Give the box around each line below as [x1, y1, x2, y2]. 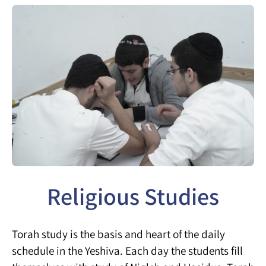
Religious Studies [47, 180, 219, 211]
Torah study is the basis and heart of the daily [12, 226, 225, 242]
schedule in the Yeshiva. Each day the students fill [12, 242, 243, 258]
